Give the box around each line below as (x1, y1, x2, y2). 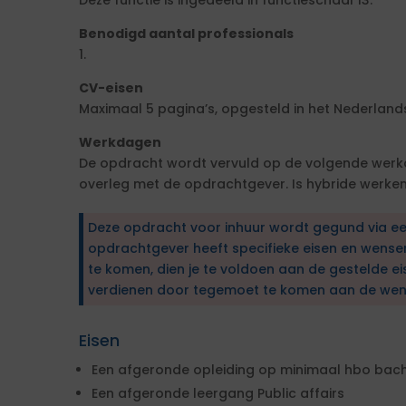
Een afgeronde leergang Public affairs (92, 384, 344, 402)
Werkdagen (79, 133, 161, 151)
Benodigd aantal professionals (79, 24, 294, 43)
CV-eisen (79, 79, 143, 97)
